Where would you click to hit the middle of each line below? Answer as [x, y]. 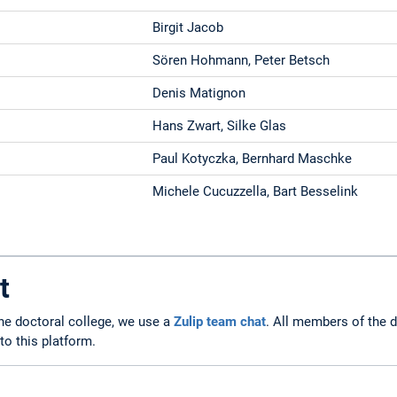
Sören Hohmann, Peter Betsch [241, 61]
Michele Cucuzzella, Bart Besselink [256, 192]
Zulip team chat [220, 321]
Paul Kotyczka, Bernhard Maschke [253, 159]
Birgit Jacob [188, 28]
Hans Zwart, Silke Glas [220, 126]
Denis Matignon [199, 93]
